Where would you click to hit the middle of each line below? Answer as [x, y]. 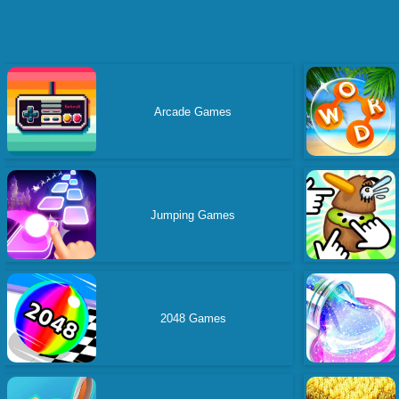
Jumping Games [193, 215]
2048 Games [193, 318]
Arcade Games [193, 111]
